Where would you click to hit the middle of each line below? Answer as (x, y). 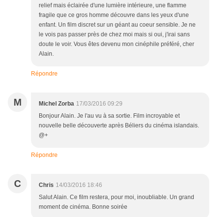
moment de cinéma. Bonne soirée (83, 207)
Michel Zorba (56, 104)
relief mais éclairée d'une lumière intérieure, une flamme (113, 6)
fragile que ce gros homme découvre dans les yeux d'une (114, 15)
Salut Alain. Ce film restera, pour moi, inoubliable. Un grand (116, 197)
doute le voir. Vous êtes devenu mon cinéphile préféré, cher (116, 44)
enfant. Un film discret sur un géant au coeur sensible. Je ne (117, 25)
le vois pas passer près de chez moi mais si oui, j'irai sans (114, 35)
